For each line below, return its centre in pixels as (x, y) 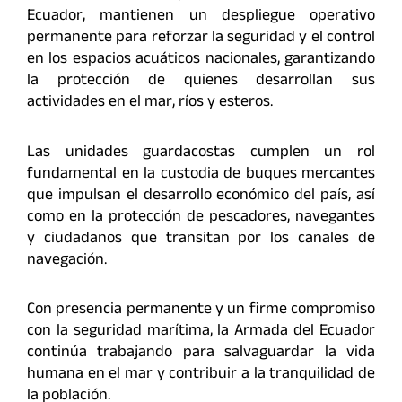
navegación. (67, 261)
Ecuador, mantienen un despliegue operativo (201, 17)
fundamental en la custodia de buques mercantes (201, 175)
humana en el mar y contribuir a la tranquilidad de (201, 376)
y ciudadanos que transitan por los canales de (201, 239)
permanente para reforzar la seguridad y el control (201, 39)
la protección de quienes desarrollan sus (201, 82)
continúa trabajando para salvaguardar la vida (201, 354)
